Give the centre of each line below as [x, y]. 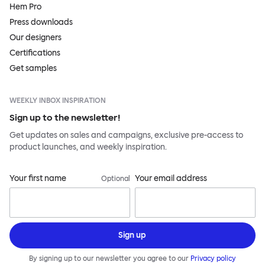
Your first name [38, 179]
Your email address [171, 179]
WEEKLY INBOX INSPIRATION [58, 101]
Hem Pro [25, 7]
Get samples [33, 69]
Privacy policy [213, 259]
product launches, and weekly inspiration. [88, 147]
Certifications [35, 53]
